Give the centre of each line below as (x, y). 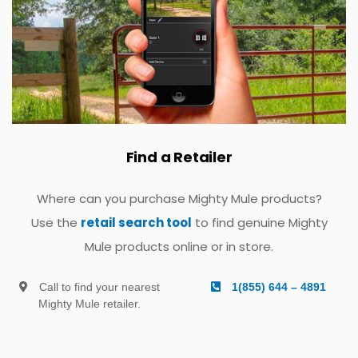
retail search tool (136, 223)
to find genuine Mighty (259, 223)
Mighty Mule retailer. (89, 304)
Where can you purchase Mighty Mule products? (179, 199)
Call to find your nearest (98, 287)
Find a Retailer (179, 157)
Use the (56, 223)
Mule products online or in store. (179, 247)
